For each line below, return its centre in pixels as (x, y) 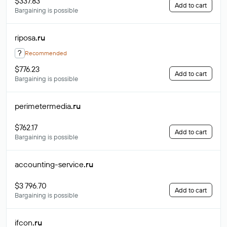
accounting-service (49, 164)
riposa (25, 37)
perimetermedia (43, 106)
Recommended (46, 53)
